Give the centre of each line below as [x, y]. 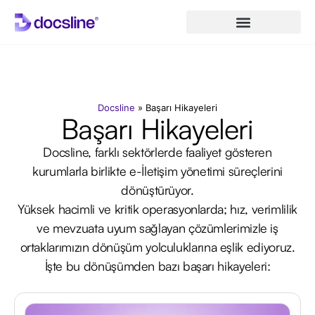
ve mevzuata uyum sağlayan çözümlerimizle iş [157, 228]
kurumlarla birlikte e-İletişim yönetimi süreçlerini [157, 171]
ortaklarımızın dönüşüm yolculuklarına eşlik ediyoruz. [157, 247]
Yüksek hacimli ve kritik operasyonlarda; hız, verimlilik [157, 209]
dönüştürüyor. [157, 190]
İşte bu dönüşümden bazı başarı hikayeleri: [157, 266]
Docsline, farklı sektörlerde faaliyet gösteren [157, 152]
